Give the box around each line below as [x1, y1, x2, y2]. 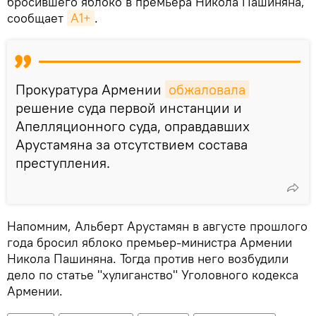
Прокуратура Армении [16, 80, 165, 98]
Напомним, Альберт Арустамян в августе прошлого [7, 217, 308, 234]
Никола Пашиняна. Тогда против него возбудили [7, 250, 288, 267]
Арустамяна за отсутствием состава [16, 135, 248, 153]
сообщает [7, 9, 67, 26]
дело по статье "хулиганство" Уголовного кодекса [7, 266, 298, 283]
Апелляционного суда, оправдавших [16, 116, 250, 135]
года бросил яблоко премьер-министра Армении [7, 233, 292, 250]
